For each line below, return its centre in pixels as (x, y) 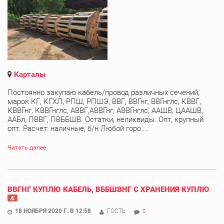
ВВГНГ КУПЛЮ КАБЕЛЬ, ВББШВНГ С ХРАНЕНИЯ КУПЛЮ (108, 189)
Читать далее (27, 147)
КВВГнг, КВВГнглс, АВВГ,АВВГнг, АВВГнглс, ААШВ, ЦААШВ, (105, 110)
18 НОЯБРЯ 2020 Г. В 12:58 (53, 211)
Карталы (30, 74)
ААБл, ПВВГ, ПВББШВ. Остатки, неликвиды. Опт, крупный (105, 119)
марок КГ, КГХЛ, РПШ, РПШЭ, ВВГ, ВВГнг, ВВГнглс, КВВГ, (104, 101)
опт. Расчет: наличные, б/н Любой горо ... (78, 128)
